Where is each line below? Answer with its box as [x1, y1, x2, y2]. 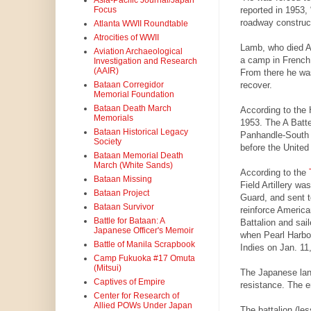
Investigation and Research [93, 56, 197, 67]
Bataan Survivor [93, 202, 154, 212]
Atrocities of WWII [93, 33, 159, 43]
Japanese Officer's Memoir [93, 226, 194, 236]
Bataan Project [93, 188, 149, 199]
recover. [239, 80, 272, 91]
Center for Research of [93, 291, 179, 301]
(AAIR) [93, 66, 119, 76]
